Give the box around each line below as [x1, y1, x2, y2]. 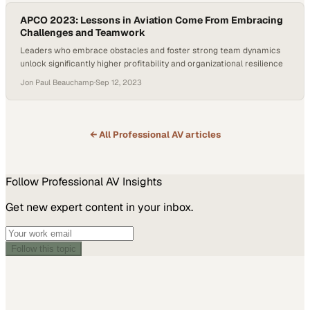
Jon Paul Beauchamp [20, 77, 94, 87]
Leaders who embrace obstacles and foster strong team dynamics [20, 45, 280, 56]
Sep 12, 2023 [95, 77, 142, 87]
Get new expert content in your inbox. [6, 200, 193, 215]
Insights [120, 174, 162, 189]
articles [183, 129, 221, 140]
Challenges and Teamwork [20, 26, 145, 39]
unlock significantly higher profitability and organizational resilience [20, 58, 283, 69]
